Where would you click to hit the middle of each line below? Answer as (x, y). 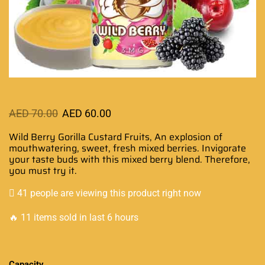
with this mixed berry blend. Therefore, (164, 159)
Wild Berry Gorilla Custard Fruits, (82, 137)
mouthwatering (43, 148)
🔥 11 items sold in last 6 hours (74, 217)
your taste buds (43, 159)
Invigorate (224, 148)
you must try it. (43, 171)
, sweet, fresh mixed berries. (139, 148)
